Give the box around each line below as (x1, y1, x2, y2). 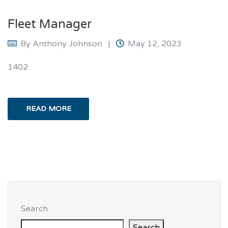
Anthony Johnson (33, 38, 102, 49)
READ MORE (25, 104, 71, 113)
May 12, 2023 (128, 38, 182, 49)
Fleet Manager (8, 16, 92, 32)
